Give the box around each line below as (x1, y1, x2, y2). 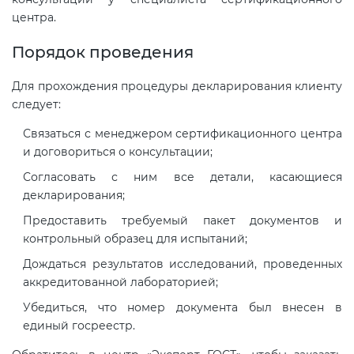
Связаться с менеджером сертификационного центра (23, 126, 342, 141)
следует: (12, 97, 61, 112)
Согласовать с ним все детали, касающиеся (23, 170, 342, 185)
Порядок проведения (12, 42, 194, 62)
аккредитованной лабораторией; (23, 275, 218, 290)
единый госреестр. (23, 318, 135, 333)
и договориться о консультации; (23, 145, 213, 160)
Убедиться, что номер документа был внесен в (23, 300, 342, 315)
